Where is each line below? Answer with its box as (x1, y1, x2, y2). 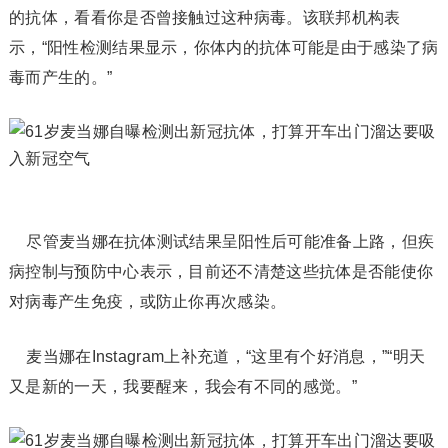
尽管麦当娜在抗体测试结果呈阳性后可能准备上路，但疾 (8, 233, 435, 250)
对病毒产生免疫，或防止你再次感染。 (8, 293, 287, 310)
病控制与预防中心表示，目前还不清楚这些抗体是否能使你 (8, 263, 434, 280)
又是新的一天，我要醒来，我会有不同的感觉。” (8, 378, 357, 395)
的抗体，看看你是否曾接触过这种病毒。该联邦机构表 (8, 9, 401, 26)
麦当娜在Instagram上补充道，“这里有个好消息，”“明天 (8, 348, 426, 365)
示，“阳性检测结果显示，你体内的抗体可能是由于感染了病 (8, 39, 439, 56)
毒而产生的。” (8, 69, 113, 86)
